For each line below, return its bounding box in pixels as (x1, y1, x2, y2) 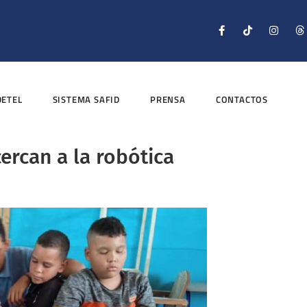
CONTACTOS (215, 93, 269, 107)
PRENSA (150, 93, 186, 107)
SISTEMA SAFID (52, 93, 121, 107)
